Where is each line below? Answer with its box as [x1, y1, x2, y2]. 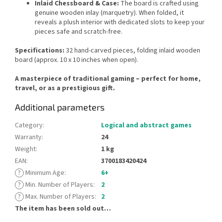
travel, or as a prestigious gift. [15, 83, 115, 93]
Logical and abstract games [101, 120, 192, 130]
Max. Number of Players [24, 191, 95, 202]
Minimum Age [24, 167, 64, 178]
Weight [15, 144, 36, 154]
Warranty [15, 132, 42, 142]
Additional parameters [15, 101, 105, 112]
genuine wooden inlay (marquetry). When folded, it [35, 7, 184, 18]
